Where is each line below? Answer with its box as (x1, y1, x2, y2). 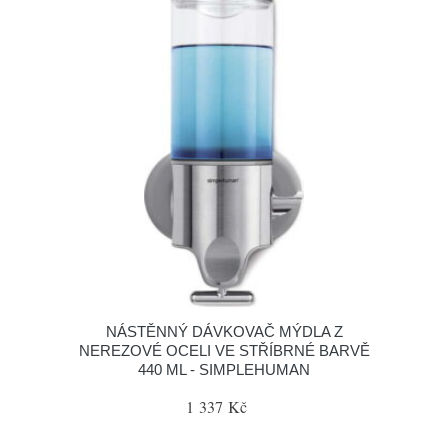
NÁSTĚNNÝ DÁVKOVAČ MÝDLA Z (105, 323, 343, 340)
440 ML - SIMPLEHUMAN (138, 361, 310, 378)
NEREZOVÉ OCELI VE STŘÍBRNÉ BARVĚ (78, 342, 370, 359)
